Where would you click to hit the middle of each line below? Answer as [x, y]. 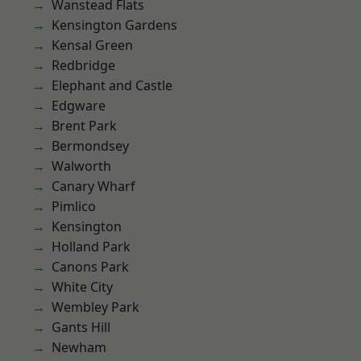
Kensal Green [92, 45]
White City [82, 287]
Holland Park [91, 247]
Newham [79, 347]
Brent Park [84, 126]
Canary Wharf [93, 186]
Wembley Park [95, 307]
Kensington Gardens [114, 25]
